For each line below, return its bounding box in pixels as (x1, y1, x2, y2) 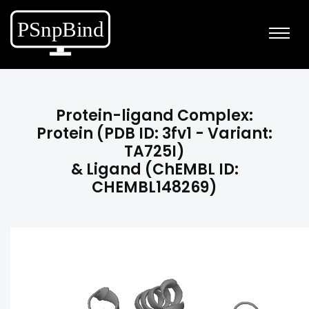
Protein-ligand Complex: (56, 105, 253, 126)
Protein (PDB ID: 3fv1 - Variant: (37, 123, 272, 144)
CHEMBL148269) (92, 177, 217, 198)
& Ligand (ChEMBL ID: (70, 159, 239, 180)
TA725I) (124, 141, 185, 162)
